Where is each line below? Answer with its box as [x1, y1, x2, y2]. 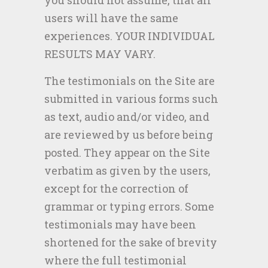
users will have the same [44, 11, 178, 25]
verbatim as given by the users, [44, 163, 211, 178]
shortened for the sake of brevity [44, 235, 217, 249]
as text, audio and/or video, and [44, 109, 209, 124]
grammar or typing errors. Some [44, 199, 214, 214]
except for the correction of [44, 181, 188, 196]
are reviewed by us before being [44, 127, 213, 142]
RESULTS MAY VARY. [44, 47, 156, 61]
